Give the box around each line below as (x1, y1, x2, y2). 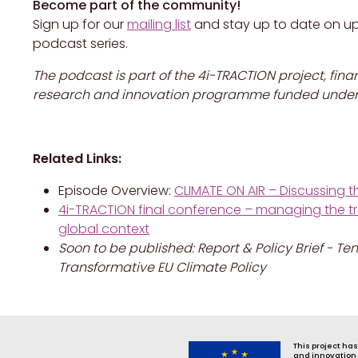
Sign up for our (33, 15, 127, 34)
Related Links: (33, 149, 125, 169)
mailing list (127, 15, 191, 34)
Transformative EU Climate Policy (58, 258, 266, 277)
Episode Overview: (58, 181, 174, 201)
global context (58, 220, 149, 239)
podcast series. (33, 34, 128, 54)
